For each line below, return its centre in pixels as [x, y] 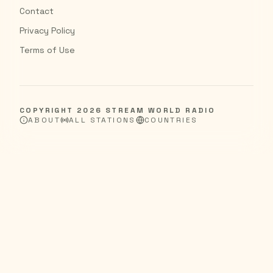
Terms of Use [47, 50]
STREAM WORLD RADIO [159, 110]
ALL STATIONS [102, 120]
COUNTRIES [171, 120]
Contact [37, 11]
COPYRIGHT [48, 110]
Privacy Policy [47, 30]
